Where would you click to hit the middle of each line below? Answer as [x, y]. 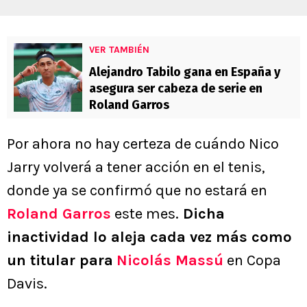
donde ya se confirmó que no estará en [137, 191]
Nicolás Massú [170, 261]
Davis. [27, 284]
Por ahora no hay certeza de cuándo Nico [143, 144]
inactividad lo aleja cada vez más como [149, 237]
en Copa [252, 261]
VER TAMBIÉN [119, 50]
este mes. [145, 214]
